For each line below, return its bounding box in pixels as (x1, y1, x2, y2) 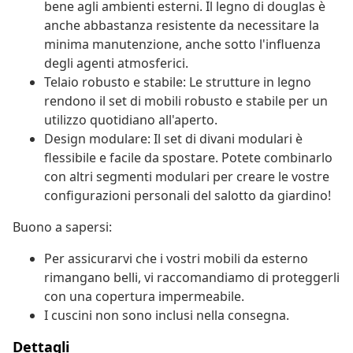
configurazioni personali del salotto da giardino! (44, 187, 331, 205)
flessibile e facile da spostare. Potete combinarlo (44, 149, 333, 167)
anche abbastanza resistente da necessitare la (44, 17, 319, 35)
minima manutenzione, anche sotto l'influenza (44, 35, 321, 54)
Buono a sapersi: (13, 218, 112, 236)
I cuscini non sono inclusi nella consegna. (44, 307, 289, 325)
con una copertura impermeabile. (44, 288, 244, 306)
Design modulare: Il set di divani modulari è (44, 130, 303, 148)
